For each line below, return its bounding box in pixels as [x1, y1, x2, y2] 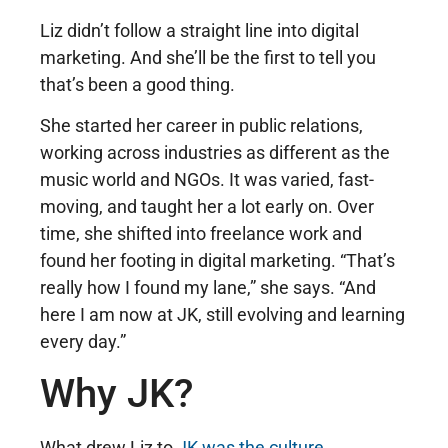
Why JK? [40, 369, 193, 417]
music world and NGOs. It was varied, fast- [40, 169, 374, 191]
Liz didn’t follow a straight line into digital [40, 20, 359, 41]
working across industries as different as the [40, 142, 390, 164]
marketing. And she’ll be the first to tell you [40, 47, 376, 68]
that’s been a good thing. [40, 74, 235, 95]
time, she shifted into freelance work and [40, 223, 362, 245]
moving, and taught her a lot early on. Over [40, 196, 374, 218]
